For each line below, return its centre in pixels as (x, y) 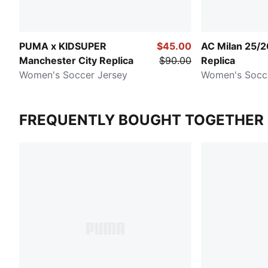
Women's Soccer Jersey (73, 75)
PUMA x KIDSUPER (63, 46)
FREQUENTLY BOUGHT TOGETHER (141, 120)
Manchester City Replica (76, 61)
